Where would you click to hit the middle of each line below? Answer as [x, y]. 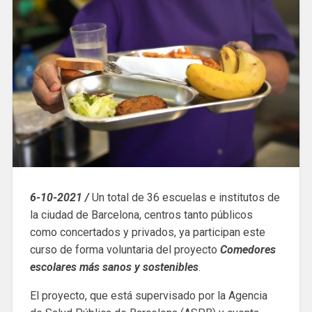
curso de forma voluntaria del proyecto [125, 250]
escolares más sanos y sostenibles [114, 267]
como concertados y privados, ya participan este [147, 233]
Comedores [248, 250]
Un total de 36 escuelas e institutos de [186, 198]
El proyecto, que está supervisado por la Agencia [148, 296]
